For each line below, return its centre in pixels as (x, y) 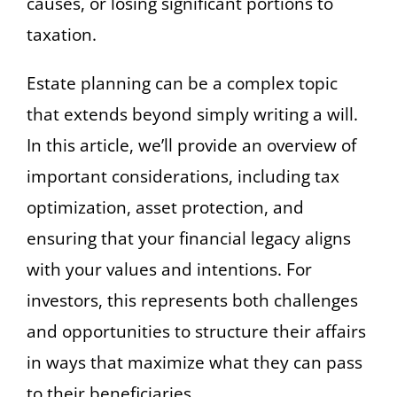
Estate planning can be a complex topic (182, 83)
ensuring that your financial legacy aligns (189, 238)
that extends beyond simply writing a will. (192, 114)
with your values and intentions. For (169, 269)
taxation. (62, 34)
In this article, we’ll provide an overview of (191, 145)
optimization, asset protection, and (165, 207)
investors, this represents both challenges (192, 300)
